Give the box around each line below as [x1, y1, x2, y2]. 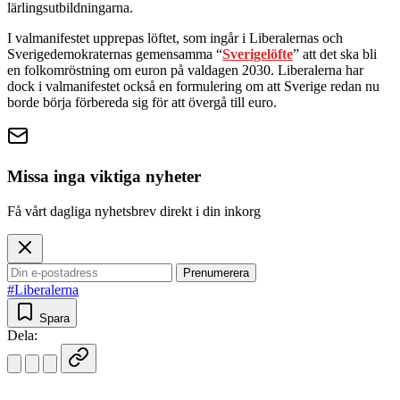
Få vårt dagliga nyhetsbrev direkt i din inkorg [7, 203, 261, 219]
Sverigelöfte [222, 46, 293, 62]
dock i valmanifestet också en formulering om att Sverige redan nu [7, 79, 379, 95]
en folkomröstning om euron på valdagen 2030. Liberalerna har [7, 62, 363, 79]
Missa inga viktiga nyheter [7, 167, 201, 187]
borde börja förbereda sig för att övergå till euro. [7, 95, 277, 111]
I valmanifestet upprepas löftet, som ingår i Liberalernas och [7, 30, 343, 46]
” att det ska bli [293, 46, 377, 62]
